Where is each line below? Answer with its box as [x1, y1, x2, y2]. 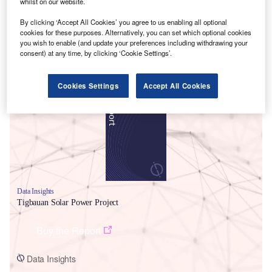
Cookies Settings [58, 81, 119, 91]
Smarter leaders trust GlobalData [17, 66, 174, 82]
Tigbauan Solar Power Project [17, 197, 119, 207]
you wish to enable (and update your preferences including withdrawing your [20, 38, 248, 48]
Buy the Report [36, 223, 101, 237]
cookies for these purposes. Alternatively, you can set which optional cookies [20, 27, 252, 38]
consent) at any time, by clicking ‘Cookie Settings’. [20, 48, 172, 58]
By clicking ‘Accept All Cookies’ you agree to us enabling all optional [20, 17, 228, 27]
